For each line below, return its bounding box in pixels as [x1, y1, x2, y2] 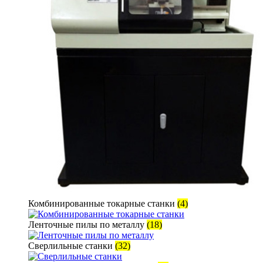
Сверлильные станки [28, 241, 115, 251]
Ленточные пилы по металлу [28, 220, 147, 230]
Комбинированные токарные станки [28, 198, 177, 208]
